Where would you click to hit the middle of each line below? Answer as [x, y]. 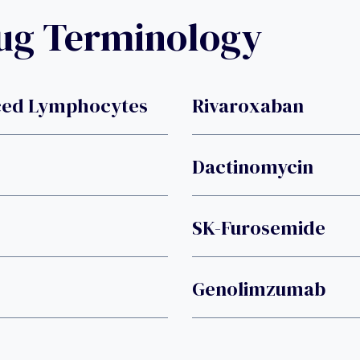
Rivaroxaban [248, 106]
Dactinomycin [253, 167]
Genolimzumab [259, 289]
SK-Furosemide [259, 228]
